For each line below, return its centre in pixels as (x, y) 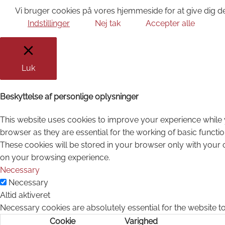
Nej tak (108, 23)
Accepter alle (170, 23)
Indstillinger (49, 23)
